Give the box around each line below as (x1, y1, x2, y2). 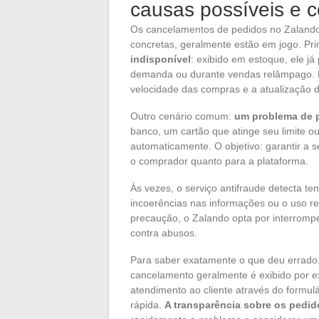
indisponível (130, 53, 191, 65)
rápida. (130, 298, 164, 310)
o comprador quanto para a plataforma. (130, 155, 308, 167)
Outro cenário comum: (130, 110, 234, 122)
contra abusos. (130, 226, 197, 239)
